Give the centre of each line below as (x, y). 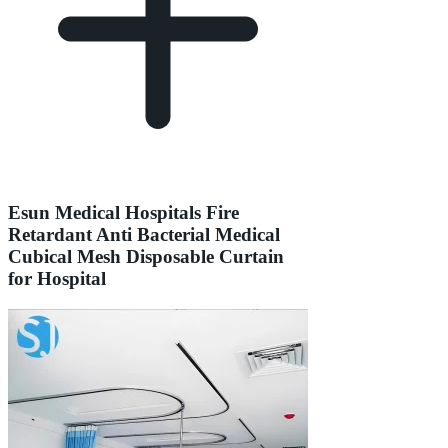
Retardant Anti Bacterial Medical (144, 235)
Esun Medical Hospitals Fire (123, 213)
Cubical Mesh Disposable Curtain (146, 257)
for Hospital (57, 279)
